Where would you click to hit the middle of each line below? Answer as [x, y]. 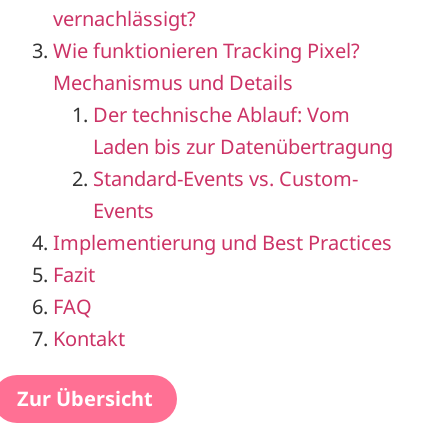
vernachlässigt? [125, 18]
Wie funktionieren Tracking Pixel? [207, 50]
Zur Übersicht [85, 398]
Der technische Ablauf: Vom [222, 114]
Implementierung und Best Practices [223, 242]
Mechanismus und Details [173, 82]
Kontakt [89, 338]
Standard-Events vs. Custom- [226, 178]
